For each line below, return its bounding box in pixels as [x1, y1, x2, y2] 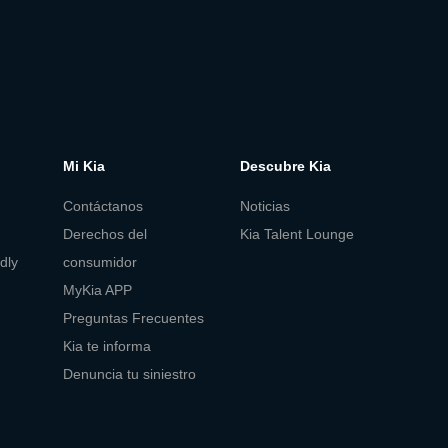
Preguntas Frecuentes [62, 309, 204, 326]
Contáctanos [62, 197, 143, 214]
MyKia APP [62, 281, 132, 298]
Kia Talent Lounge [240, 225, 355, 242]
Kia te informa [62, 337, 151, 354]
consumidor [62, 253, 137, 270]
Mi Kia [62, 158, 105, 175]
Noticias [240, 197, 291, 214]
